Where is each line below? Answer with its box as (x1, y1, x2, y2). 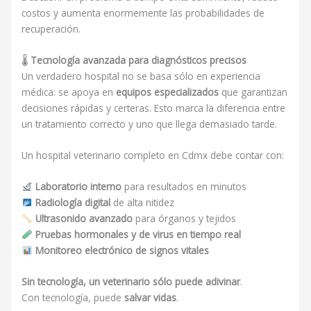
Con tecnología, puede (22, 290, 125, 304)
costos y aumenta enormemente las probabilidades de (22, 6, 265, 20)
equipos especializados (116, 85, 219, 99)
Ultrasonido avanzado (35, 212, 133, 226)
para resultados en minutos (121, 180, 246, 194)
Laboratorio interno (35, 180, 121, 194)
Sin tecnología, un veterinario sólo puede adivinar (22, 274, 241, 288)
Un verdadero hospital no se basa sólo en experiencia (22, 69, 261, 83)
